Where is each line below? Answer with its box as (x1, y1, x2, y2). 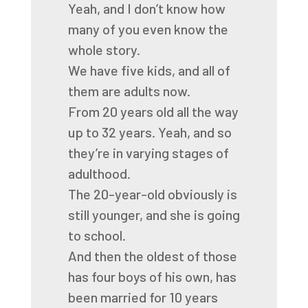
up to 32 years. (67, 124, 155, 140)
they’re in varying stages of (67, 144, 229, 161)
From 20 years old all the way (67, 103, 239, 120)
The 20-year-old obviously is (67, 186, 237, 202)
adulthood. (67, 165, 131, 181)
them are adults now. (67, 82, 190, 99)
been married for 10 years (67, 289, 218, 305)
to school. (67, 227, 126, 243)
